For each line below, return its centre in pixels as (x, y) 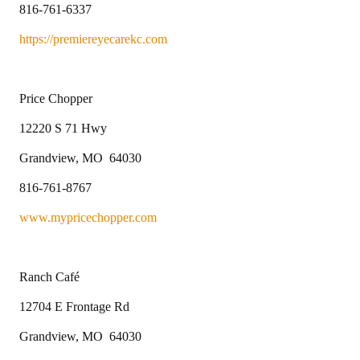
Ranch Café (49, 276)
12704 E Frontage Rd (74, 306)
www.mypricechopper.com (88, 217)
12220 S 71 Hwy (63, 128)
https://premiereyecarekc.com (93, 39)
